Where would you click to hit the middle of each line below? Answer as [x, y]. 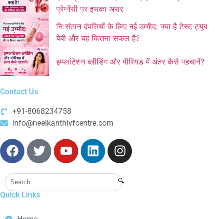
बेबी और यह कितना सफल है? [98, 38]
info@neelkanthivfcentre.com [63, 123]
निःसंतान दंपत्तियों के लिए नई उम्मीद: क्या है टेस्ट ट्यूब [132, 26]
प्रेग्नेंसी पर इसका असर [90, 9]
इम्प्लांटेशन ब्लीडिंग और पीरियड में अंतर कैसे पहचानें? [130, 61]
